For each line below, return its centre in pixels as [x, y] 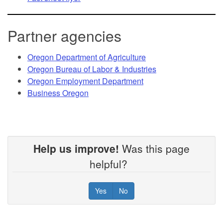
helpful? [111, 164]
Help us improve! [76, 148]
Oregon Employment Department [85, 81]
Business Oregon [58, 93]
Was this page [154, 148]
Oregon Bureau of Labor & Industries [92, 69]
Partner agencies [64, 36]
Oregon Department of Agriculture [87, 57]
